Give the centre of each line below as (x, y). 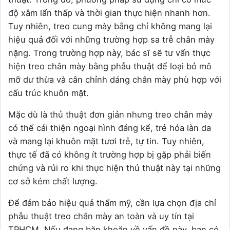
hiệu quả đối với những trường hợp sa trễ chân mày (111, 39)
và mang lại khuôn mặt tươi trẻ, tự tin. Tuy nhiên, (106, 141)
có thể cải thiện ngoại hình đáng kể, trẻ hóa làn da (110, 128)
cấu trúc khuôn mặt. (49, 93)
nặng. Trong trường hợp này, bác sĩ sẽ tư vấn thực (109, 53)
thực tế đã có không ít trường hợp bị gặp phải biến (110, 154)
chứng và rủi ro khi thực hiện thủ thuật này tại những (114, 168)
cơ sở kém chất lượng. (53, 181)
